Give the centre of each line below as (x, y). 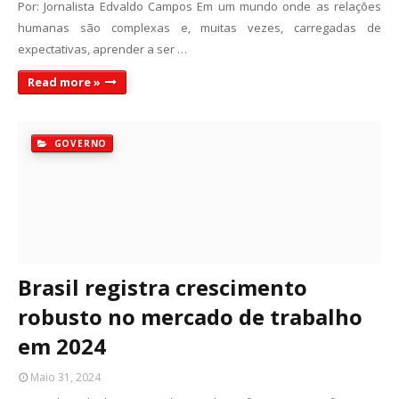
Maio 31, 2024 (65, 377)
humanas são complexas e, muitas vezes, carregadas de (199, 28)
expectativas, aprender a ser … (102, 49)
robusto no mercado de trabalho (190, 317)
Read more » (64, 82)
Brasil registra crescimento (163, 287)
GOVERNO (79, 143)
